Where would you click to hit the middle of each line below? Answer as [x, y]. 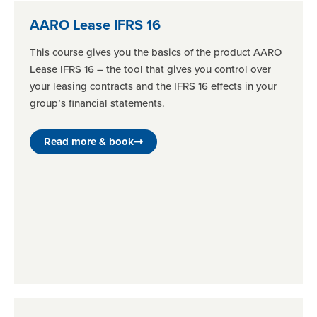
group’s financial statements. [97, 104]
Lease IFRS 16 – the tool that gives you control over [150, 70]
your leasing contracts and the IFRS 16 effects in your [153, 87]
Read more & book [89, 142]
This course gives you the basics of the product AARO [156, 53]
